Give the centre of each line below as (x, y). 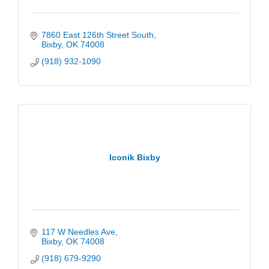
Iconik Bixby (134, 157)
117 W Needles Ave (78, 232)
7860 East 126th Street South (97, 35)
